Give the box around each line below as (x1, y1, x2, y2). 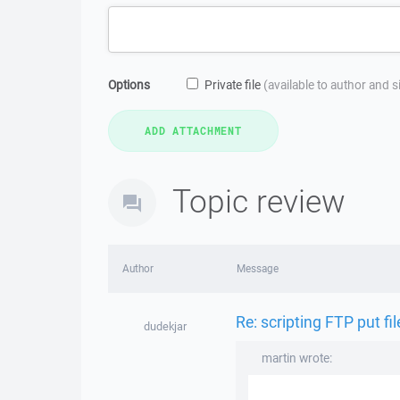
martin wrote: (261, 350, 332, 366)
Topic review (172, 179, 346, 221)
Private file (204, 77, 263, 93)
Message (236, 262, 279, 275)
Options (108, 77, 150, 93)
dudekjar (143, 319, 187, 334)
